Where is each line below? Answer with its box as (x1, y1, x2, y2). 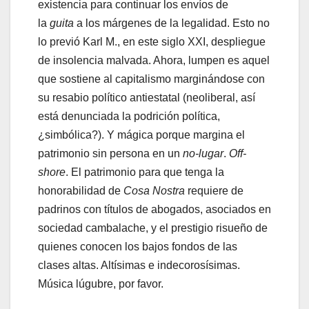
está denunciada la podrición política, (38, 110, 220, 123)
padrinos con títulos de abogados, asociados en (38, 203, 271, 216)
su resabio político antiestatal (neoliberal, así (38, 92, 255, 104)
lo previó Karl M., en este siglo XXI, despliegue (38, 36, 266, 48)
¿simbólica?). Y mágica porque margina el (38, 129, 245, 141)
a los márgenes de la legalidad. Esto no (74, 17, 270, 30)
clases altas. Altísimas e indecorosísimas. (38, 259, 240, 272)
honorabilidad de (38, 185, 123, 197)
